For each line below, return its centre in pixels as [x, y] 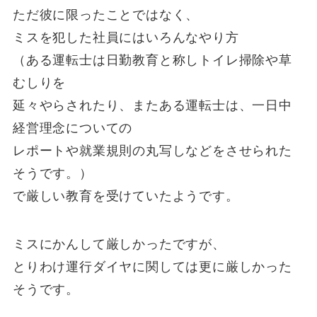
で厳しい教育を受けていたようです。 [126, 196]
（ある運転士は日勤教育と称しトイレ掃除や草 [152, 60]
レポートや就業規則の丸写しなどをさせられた [152, 150]
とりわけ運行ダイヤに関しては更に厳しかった [152, 266]
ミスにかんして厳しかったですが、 [119, 244]
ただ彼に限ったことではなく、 [106, 15]
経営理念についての [73, 128]
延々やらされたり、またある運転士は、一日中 [152, 105]
